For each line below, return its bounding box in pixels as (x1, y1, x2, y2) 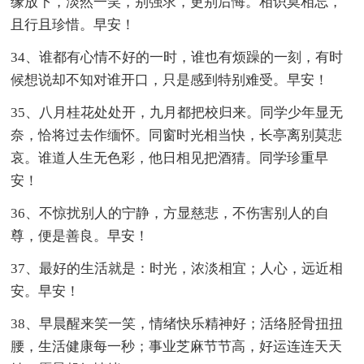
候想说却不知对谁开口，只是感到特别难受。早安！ (11, 71, 329, 88)
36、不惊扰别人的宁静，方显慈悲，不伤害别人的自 (11, 205, 330, 221)
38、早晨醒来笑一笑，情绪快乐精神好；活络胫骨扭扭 (11, 315, 344, 331)
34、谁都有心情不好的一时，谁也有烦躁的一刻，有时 (11, 49, 344, 65)
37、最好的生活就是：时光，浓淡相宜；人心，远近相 (11, 260, 344, 276)
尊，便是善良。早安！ (11, 227, 149, 244)
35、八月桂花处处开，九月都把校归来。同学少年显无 (11, 104, 344, 120)
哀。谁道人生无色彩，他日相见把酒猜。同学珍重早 (11, 149, 329, 166)
